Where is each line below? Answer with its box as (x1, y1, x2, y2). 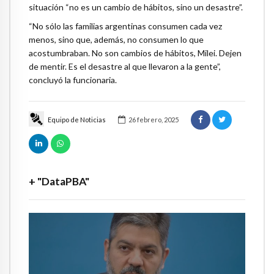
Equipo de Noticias (47, 115, 106, 124)
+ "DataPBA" (29, 175, 89, 188)
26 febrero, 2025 (128, 115, 179, 124)
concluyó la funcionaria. (29, 75, 117, 86)
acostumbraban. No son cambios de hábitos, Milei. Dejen (29, 48, 242, 59)
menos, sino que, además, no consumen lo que (29, 34, 204, 45)
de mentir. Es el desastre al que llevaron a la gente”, (29, 61, 221, 72)
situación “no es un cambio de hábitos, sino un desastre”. (29, 2, 243, 13)
